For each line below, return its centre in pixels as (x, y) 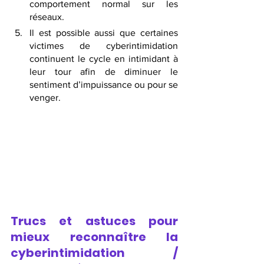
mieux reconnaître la (94, 237)
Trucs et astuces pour (94, 221)
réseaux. (48, 17)
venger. (45, 98)
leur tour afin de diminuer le (104, 72)
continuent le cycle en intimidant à (104, 59)
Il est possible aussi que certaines (104, 33)
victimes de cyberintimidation (104, 46)
